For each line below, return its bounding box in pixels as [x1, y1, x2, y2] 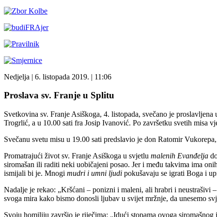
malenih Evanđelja [151, 152, 208, 160]
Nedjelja [4, 72, 30, 81]
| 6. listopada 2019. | [30, 72, 93, 81]
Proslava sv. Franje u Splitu [4, 90, 114, 101]
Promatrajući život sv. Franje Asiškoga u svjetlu [4, 152, 151, 160]
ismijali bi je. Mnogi [4, 169, 67, 178]
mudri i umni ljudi [67, 169, 122, 178]
